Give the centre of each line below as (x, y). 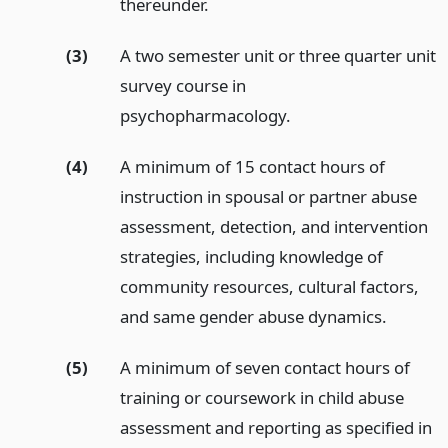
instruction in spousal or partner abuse (268, 196)
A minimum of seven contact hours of (264, 367)
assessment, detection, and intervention (273, 226)
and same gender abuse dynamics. (253, 316)
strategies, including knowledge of (251, 256)
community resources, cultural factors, (269, 286)
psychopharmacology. (205, 116)
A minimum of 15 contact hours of (252, 166)
